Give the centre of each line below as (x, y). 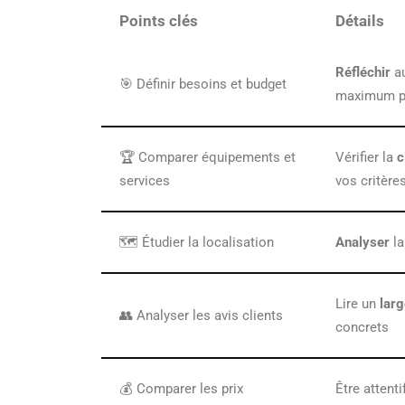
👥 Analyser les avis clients (201, 316)
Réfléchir (363, 72)
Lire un (358, 304)
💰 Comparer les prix (181, 389)
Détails (360, 21)
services (145, 181)
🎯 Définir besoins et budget (203, 84)
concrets (362, 327)
